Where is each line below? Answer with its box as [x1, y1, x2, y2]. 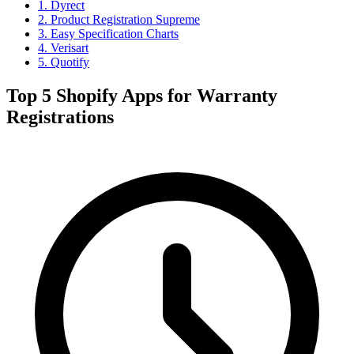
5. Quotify [38, 55, 89, 69]
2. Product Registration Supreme [38, 13, 200, 26]
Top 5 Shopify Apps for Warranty [6, 85, 277, 106]
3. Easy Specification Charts [38, 27, 179, 40]
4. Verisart [38, 41, 88, 55]
